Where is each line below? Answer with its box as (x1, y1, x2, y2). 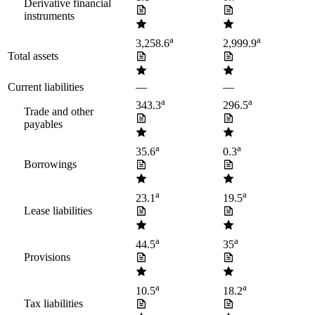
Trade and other (24, 105, 94, 118)
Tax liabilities (24, 297, 83, 310)
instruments (24, 10, 75, 22)
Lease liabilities (24, 205, 92, 217)
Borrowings (24, 158, 77, 171)
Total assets (8, 50, 58, 63)
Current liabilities (8, 81, 84, 94)
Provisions (24, 251, 70, 264)
